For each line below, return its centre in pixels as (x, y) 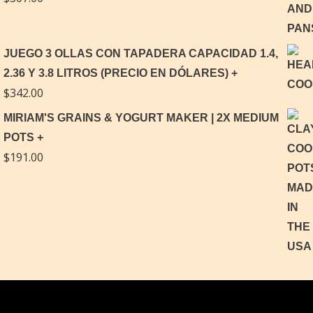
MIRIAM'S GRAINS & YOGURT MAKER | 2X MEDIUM (141, 117)
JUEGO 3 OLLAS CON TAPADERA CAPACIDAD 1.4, (141, 53)
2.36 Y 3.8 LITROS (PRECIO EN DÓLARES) (116, 73)
